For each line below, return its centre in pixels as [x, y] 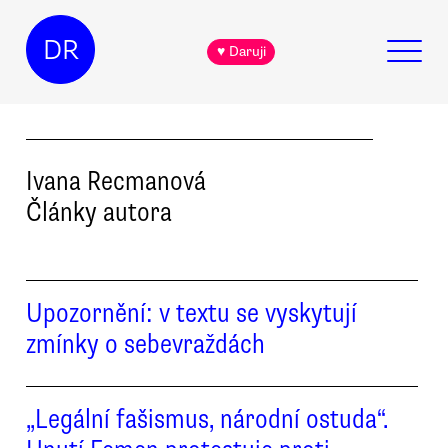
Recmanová [146, 180]
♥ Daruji [241, 52]
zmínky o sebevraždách [145, 343]
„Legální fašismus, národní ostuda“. [207, 419]
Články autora [99, 211]
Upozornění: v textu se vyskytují [191, 312]
